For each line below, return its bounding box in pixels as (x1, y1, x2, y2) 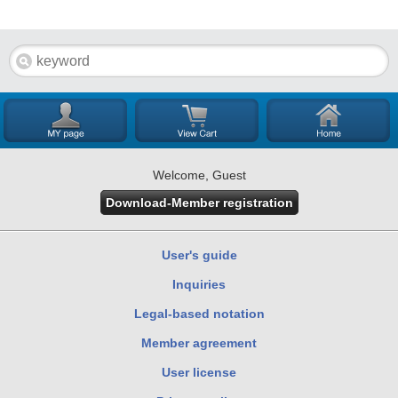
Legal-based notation (133, 306, 265, 322)
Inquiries (172, 277, 226, 292)
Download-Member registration (105, 195, 293, 211)
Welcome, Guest (152, 168, 246, 183)
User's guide (161, 248, 237, 263)
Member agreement (141, 336, 257, 351)
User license (162, 365, 236, 380)
